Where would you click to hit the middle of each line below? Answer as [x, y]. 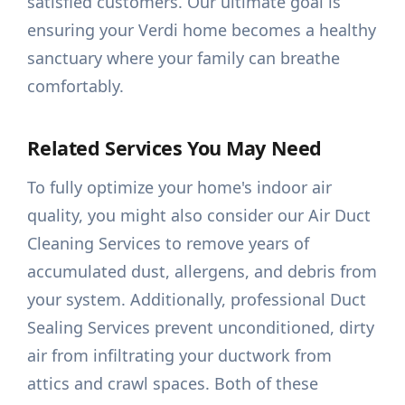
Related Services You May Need [174, 148]
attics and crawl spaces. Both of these [173, 384]
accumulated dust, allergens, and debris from [202, 272]
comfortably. [76, 86]
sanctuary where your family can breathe [184, 58]
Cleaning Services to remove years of [169, 244]
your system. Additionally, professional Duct [197, 300]
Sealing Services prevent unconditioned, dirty [201, 328]
